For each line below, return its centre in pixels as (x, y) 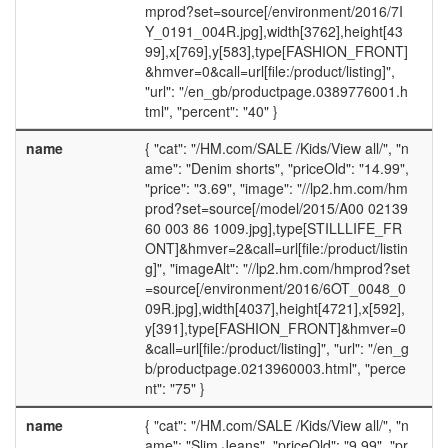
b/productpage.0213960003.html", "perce (275, 368)
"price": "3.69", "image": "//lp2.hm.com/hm (276, 188)
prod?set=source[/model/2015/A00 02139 (276, 208)
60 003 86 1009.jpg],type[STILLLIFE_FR (273, 228)
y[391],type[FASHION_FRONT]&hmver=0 (275, 328)
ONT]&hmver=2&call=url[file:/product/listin (276, 248)
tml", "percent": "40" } (211, 111)
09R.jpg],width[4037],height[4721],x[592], (274, 308)
